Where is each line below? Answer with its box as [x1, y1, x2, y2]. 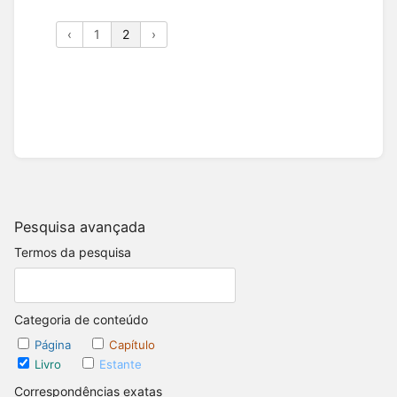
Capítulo [109, 338, 155, 353]
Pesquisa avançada [14, 217, 145, 236]
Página [35, 338, 74, 353]
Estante [99, 357, 142, 372]
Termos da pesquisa [14, 244, 131, 260]
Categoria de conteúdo [14, 311, 148, 327]
